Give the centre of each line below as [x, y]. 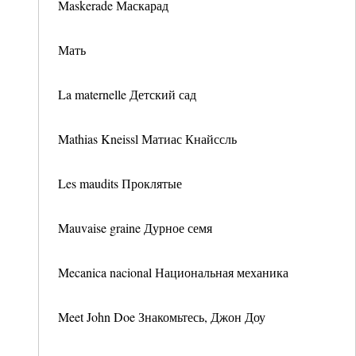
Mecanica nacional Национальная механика [173, 272]
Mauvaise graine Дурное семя [135, 228]
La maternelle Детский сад [127, 94]
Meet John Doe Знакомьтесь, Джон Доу [162, 317]
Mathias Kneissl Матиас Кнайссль [147, 139]
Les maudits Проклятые [120, 183]
